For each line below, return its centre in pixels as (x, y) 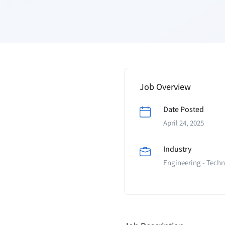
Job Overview (165, 87)
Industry (178, 149)
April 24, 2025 (184, 123)
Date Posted (184, 109)
